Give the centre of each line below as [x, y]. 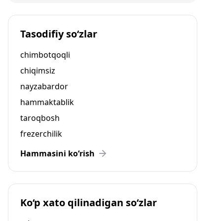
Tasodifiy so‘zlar [59, 34]
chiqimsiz [38, 71]
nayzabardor [44, 86]
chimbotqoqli [45, 55]
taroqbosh [40, 118]
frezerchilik [41, 134]
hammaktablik [47, 102]
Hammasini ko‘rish [57, 153]
